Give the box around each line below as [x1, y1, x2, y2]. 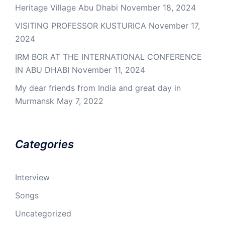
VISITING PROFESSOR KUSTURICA [15, 21, 146, 31]
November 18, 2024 [121, 3, 196, 13]
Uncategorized [15, 208, 71, 219]
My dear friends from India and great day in [15, 83, 181, 93]
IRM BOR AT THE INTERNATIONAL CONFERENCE [15, 52, 202, 62]
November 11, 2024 [72, 65, 145, 75]
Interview [15, 172, 50, 183]
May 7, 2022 [57, 96, 103, 106]
